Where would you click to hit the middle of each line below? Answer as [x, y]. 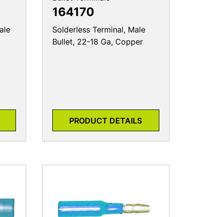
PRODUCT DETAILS [106, 120]
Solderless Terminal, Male [99, 30]
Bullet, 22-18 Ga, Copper [97, 42]
